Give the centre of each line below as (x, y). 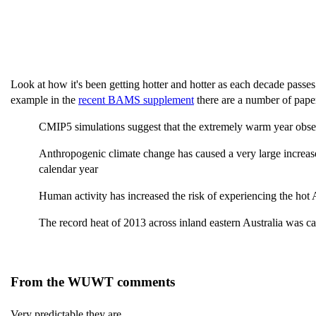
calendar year (70, 169)
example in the (44, 100)
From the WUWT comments (93, 282)
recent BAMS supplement (136, 100)
